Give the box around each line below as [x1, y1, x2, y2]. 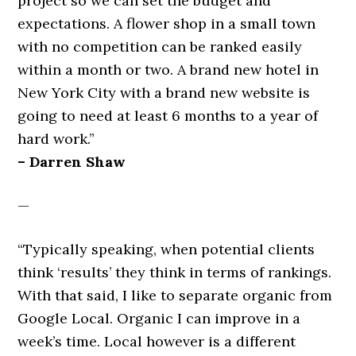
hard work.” [17, 130, 95, 148]
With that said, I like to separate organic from [17, 286, 333, 304]
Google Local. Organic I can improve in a [17, 309, 301, 327]
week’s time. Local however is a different [17, 332, 296, 350]
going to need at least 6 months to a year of [17, 106, 319, 125]
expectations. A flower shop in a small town [17, 14, 316, 33]
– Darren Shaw [17, 153, 126, 171]
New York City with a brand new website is [17, 83, 311, 102]
